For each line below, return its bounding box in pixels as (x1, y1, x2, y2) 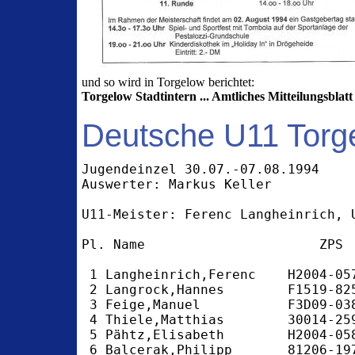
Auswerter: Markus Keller (82, 177, 273, 192)
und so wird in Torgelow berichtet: (82, 75, 255, 89)
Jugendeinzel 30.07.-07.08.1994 (82, 162, 320, 177)
